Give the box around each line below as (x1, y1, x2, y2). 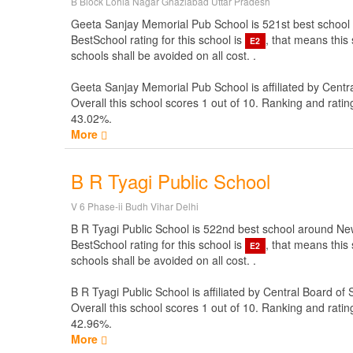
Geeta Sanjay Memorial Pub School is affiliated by (71, 79, 322, 95)
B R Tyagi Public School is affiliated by (71, 284, 263, 299)
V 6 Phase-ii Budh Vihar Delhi (71, 199, 199, 213)
